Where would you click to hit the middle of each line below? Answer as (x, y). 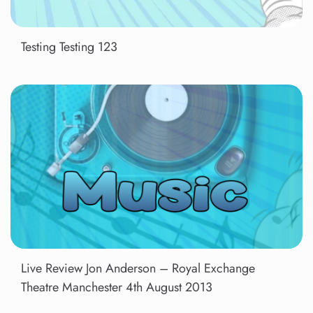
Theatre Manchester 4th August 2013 (117, 287)
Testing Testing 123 (69, 47)
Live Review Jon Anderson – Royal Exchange (138, 269)
